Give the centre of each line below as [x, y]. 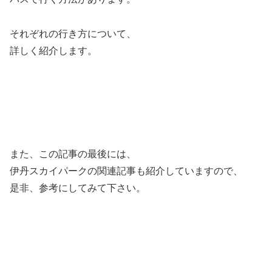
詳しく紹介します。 [53, 50]
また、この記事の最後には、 [73, 154]
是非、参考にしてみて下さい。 [78, 188]
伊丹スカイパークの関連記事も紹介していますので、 [126, 171]
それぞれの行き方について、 [73, 33]
